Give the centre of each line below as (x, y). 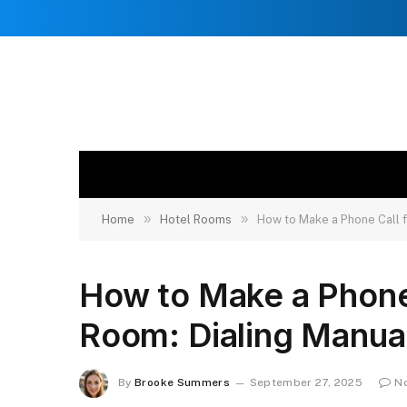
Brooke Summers (183, 383)
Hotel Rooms (196, 219)
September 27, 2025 (306, 383)
